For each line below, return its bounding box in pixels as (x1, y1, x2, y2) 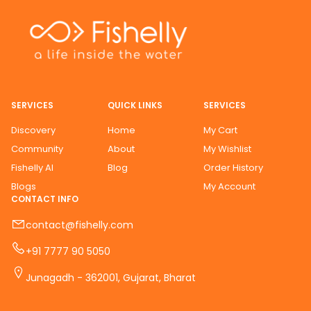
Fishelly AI (11, 160, 53, 174)
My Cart (203, 123, 238, 137)
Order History (203, 160, 264, 174)
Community (11, 142, 63, 155)
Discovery (11, 123, 56, 137)
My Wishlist (203, 142, 252, 155)
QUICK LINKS (107, 99, 162, 112)
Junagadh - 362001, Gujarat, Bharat (26, 271, 196, 285)
